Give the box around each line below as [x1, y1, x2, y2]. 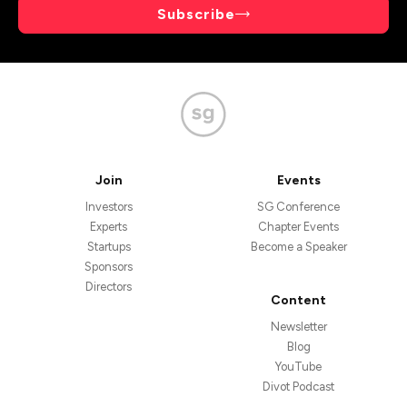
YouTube [275, 359, 322, 373]
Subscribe [156, 5, 235, 23]
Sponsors [84, 260, 133, 273]
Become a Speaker [250, 240, 347, 253]
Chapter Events [258, 220, 339, 233]
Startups [86, 240, 131, 253]
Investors [84, 200, 133, 213]
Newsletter [270, 319, 327, 333]
